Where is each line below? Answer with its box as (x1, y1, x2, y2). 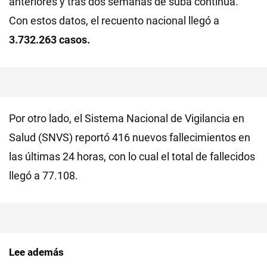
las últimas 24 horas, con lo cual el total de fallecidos (9, 150, 255, 163)
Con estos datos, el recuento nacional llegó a (9, 14, 219, 27)
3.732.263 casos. (9, 33, 90, 46)
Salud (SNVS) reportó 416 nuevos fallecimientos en (9, 131, 250, 144)
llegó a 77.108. (9, 169, 78, 182)
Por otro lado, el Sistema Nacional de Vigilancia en (9, 112, 244, 125)
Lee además (9, 246, 64, 258)
